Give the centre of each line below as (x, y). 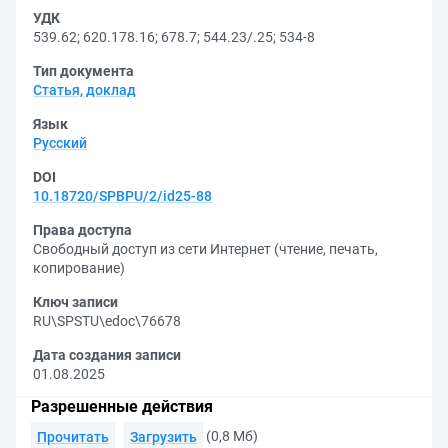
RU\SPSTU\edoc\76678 (107, 321)
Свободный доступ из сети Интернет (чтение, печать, (205, 249)
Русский (60, 143)
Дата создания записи (107, 355)
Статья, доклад (84, 90)
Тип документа (83, 71)
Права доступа (82, 230)
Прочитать (73, 437)
